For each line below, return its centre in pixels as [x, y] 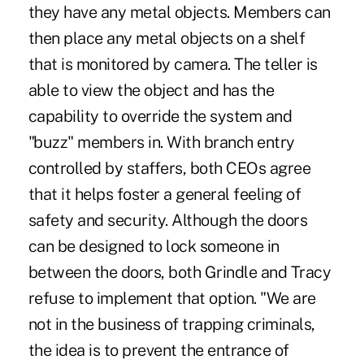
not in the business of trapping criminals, [171, 324]
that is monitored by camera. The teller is [173, 64]
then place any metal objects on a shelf [167, 38]
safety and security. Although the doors [168, 220]
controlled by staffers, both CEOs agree [169, 168]
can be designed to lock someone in [154, 246]
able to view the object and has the [151, 90]
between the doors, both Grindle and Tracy [180, 272]
